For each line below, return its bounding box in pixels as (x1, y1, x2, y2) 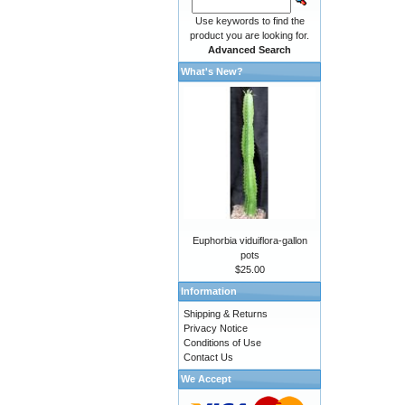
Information (181, 286, 237, 297)
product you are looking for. (190, 30, 310, 41)
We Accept (181, 373, 231, 385)
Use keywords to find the (194, 15, 305, 26)
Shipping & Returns (184, 308, 268, 320)
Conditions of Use (184, 337, 261, 349)
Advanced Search (208, 44, 292, 55)
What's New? (181, 66, 243, 77)
